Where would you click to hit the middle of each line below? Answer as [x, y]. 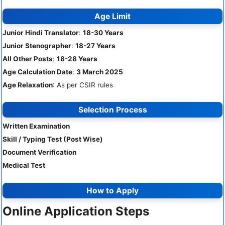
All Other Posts [28, 59]
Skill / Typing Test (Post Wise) [53, 139]
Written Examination [36, 126]
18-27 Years [95, 45]
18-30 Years [103, 32]
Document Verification [39, 152]
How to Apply [113, 190]
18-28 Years [77, 59]
